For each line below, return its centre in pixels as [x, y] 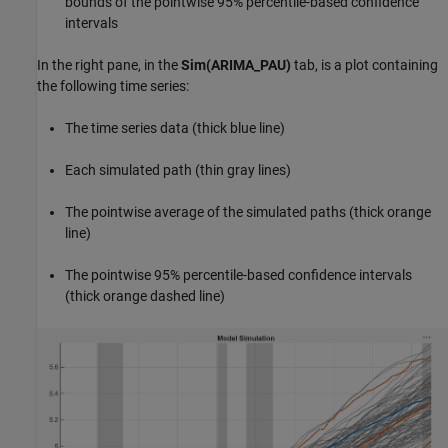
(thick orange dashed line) [145, 296]
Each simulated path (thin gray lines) [178, 170]
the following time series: [113, 86]
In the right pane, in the [109, 65]
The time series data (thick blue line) [175, 128]
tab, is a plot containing [364, 65]
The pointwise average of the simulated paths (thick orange [248, 212]
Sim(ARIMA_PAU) [236, 65]
